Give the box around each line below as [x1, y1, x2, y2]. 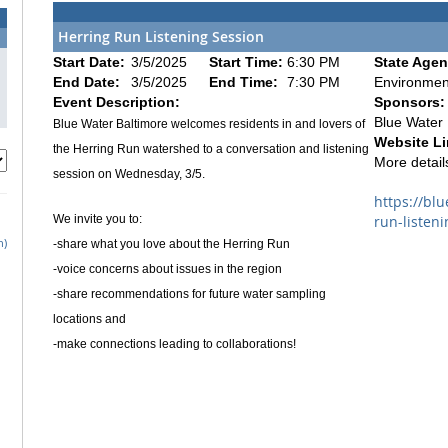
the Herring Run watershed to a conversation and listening [53, 141, 369, 156]
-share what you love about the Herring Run [53, 236, 290, 251]
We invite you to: [53, 211, 142, 226]
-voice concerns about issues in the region [53, 261, 282, 276]
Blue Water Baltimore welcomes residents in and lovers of [53, 116, 365, 131]
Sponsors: [374, 93, 445, 110]
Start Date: [53, 53, 129, 70]
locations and [53, 311, 126, 326]
